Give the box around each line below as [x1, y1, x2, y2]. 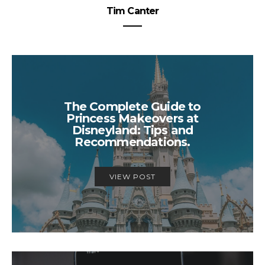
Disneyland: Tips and [72, 123, 193, 138]
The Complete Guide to [64, 99, 201, 114]
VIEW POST [109, 172, 156, 182]
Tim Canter [106, 5, 159, 17]
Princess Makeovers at [66, 111, 199, 126]
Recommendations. [75, 135, 190, 150]
